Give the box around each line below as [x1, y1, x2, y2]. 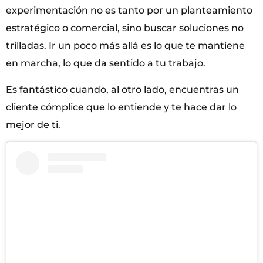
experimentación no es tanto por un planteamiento [6, 5, 252, 16]
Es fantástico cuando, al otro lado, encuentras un [6, 83, 239, 95]
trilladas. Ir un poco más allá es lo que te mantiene [6, 40, 245, 52]
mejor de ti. [6, 119, 60, 130]
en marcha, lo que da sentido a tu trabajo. [6, 58, 205, 69]
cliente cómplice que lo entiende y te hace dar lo [6, 101, 237, 113]
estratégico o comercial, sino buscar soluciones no [6, 22, 244, 34]
